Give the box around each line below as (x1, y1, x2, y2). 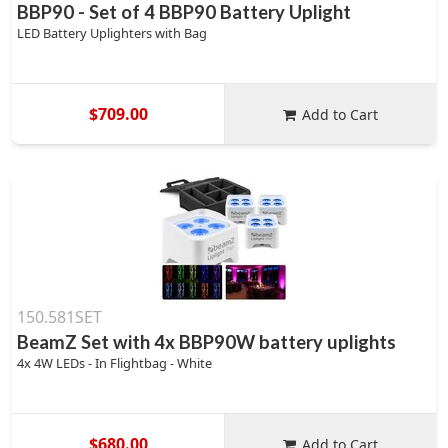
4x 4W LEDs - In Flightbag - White (17, 354, 212, 372)
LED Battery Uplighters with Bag (17, 24, 207, 42)
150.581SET (17, 306, 102, 328)
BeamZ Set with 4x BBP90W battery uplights (17, 331, 396, 353)
